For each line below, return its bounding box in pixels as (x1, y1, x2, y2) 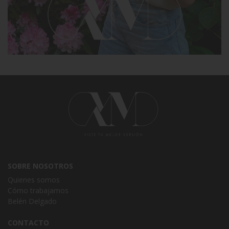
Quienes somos (8, 174, 60, 185)
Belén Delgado (8, 196, 57, 206)
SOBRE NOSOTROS (8, 161, 73, 171)
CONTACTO (8, 217, 49, 227)
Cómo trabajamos (8, 185, 68, 195)
